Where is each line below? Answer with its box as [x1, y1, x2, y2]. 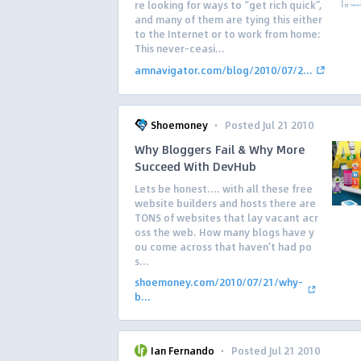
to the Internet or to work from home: [135, 27, 321, 41]
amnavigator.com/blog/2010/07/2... [135, 63, 313, 77]
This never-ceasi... [135, 41, 225, 56]
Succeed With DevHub [135, 157, 256, 175]
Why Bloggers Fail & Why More [135, 140, 305, 158]
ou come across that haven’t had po [135, 239, 312, 254]
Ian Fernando [151, 343, 214, 358]
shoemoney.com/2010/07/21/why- [135, 275, 303, 289]
